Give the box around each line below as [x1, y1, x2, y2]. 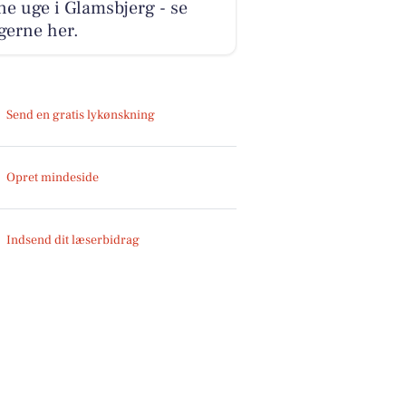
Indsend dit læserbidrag [6, 231, 140, 248]
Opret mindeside [6, 169, 100, 186]
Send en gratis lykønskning [6, 106, 156, 123]
